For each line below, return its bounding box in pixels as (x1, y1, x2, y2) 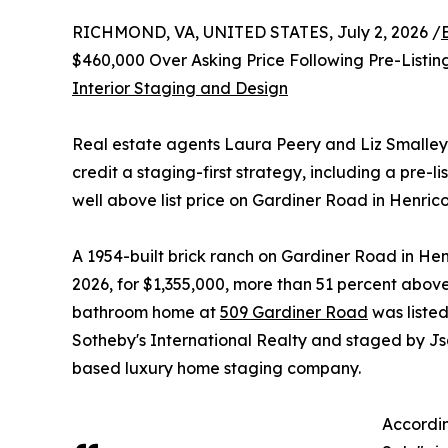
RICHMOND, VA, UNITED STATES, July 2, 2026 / (72, 22, 441, 43)
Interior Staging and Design (72, 78, 288, 99)
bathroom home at (72, 302, 220, 323)
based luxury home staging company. (72, 358, 361, 379)
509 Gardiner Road (220, 302, 368, 323)
